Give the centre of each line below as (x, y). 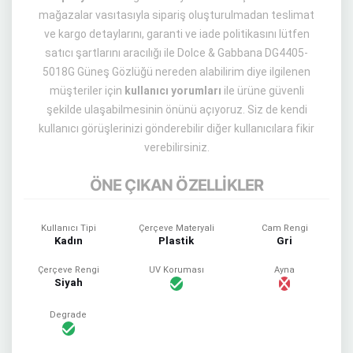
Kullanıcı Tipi (68, 228)
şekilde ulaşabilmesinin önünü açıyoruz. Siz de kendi (176, 110)
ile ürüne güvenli (262, 91)
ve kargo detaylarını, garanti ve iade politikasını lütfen (176, 34)
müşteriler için (87, 91)
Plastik (176, 241)
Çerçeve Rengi (68, 270)
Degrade (69, 315)
